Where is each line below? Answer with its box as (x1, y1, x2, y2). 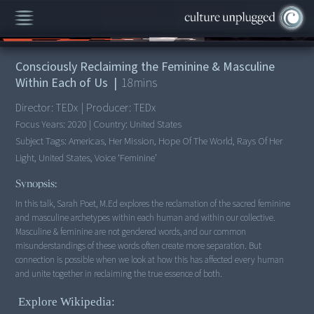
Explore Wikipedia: (18, 295, 116, 309)
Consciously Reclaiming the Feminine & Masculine (15, 57, 275, 76)
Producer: (83, 100, 133, 116)
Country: (91, 116, 130, 132)
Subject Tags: (15, 133, 69, 149)
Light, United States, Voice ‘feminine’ (15, 150, 158, 165)
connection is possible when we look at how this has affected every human (15, 253, 285, 267)
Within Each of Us (15, 74, 109, 92)
